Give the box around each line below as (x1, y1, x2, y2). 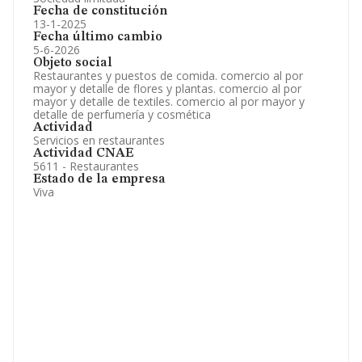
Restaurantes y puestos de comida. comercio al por (33, 68, 303, 83)
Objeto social (33, 57, 112, 69)
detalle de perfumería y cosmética (33, 107, 211, 122)
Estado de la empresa (33, 173, 166, 186)
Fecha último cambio (33, 31, 162, 44)
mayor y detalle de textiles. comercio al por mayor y (33, 94, 305, 109)
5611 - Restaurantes (33, 158, 139, 174)
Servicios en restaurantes (33, 133, 165, 148)
